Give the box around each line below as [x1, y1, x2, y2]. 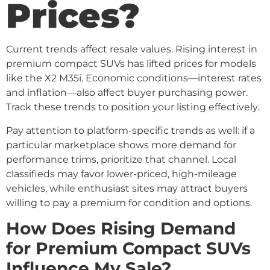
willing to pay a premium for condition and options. [6, 196, 252, 209]
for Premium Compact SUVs [6, 238, 251, 259]
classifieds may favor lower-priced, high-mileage [6, 168, 237, 180]
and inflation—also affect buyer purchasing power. [6, 87, 248, 99]
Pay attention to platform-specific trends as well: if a [6, 124, 255, 136]
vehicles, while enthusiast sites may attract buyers [6, 182, 248, 194]
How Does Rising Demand [6, 218, 236, 239]
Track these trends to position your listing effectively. [6, 101, 259, 113]
